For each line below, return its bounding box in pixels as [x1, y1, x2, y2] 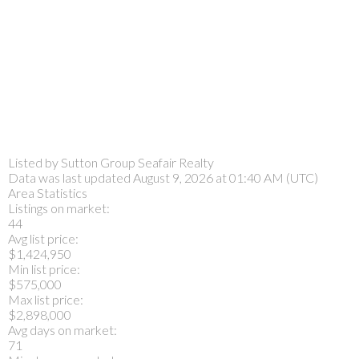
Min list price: [8, 260, 80, 276]
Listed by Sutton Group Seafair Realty [8, 154, 214, 170]
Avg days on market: [8, 321, 117, 337]
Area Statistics [8, 184, 87, 200]
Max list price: [8, 291, 83, 307]
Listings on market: [8, 200, 110, 216]
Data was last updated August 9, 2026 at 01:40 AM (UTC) [8, 169, 318, 185]
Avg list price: [8, 230, 79, 246]
